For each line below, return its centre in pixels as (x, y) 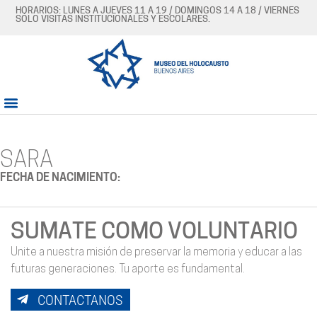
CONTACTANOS (80, 300)
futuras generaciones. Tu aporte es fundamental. (128, 270)
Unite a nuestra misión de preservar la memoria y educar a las (156, 253)
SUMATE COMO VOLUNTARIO (154, 233)
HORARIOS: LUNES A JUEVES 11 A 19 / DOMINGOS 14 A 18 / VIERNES (158, 11)
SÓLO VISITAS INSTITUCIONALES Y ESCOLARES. (113, 19)
